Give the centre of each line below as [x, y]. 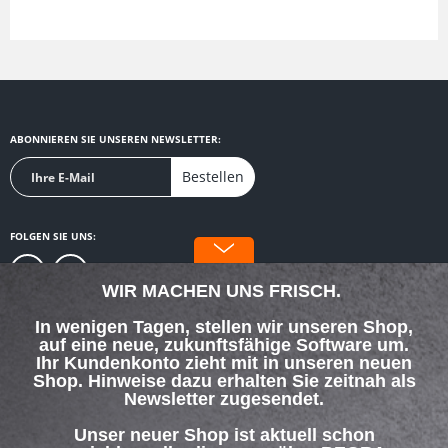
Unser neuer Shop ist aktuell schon [224, 435]
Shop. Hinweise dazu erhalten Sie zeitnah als [224, 381]
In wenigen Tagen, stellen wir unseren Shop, [224, 327]
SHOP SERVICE [60, 398]
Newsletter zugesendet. [224, 399]
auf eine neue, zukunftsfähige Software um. [224, 345]
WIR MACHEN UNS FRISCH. [224, 291]
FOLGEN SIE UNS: [53, 236]
